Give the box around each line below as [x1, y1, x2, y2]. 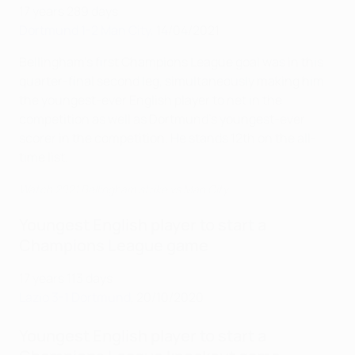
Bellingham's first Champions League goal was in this [19, 53, 323, 71]
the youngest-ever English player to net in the [19, 91, 282, 109]
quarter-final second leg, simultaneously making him [19, 72, 324, 90]
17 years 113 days [19, 269, 113, 288]
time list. [19, 148, 68, 166]
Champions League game [19, 235, 208, 257]
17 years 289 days [19, 2, 118, 21]
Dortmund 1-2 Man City [19, 21, 151, 40]
